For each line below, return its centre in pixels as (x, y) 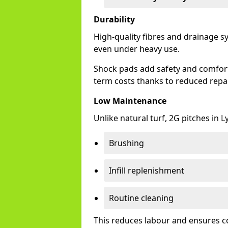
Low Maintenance (130, 101)
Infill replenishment (147, 170)
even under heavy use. (137, 49)
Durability (114, 19)
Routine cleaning (141, 198)
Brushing (126, 143)
